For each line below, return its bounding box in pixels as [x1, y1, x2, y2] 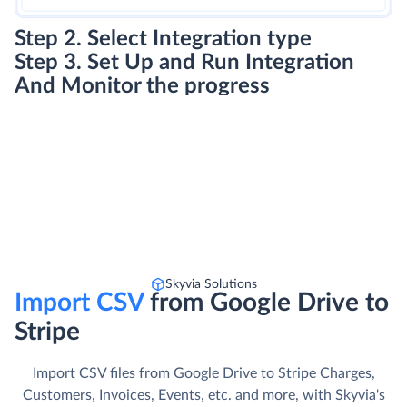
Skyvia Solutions [164, 277, 257, 291]
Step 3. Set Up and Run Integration [15, 51, 354, 74]
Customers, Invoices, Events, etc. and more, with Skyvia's [22, 387, 385, 402]
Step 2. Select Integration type [15, 27, 312, 50]
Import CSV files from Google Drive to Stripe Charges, [32, 365, 375, 381]
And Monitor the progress [15, 74, 270, 97]
